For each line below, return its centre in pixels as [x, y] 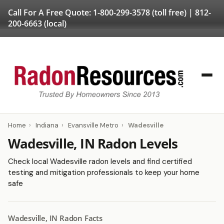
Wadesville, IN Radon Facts [55, 218]
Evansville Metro [93, 125]
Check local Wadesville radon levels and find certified [100, 161]
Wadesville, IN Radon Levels [93, 143]
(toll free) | [172, 12]
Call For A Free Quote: [50, 12]
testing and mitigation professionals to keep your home [104, 172]
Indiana [47, 125]
